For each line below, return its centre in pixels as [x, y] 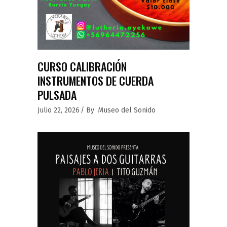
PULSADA [57, 95]
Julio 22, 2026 [59, 110]
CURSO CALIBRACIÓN [82, 67]
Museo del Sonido [127, 110]
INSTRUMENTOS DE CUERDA [96, 81]
